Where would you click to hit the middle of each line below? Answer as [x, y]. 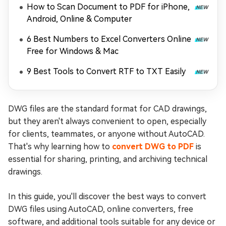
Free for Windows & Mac [73, 51]
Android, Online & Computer [79, 19]
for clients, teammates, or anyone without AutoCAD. [106, 134]
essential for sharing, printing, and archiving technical [108, 159]
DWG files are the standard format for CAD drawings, [107, 109]
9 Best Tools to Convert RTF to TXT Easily [106, 71]
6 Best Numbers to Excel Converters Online [109, 39]
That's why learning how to [60, 147]
